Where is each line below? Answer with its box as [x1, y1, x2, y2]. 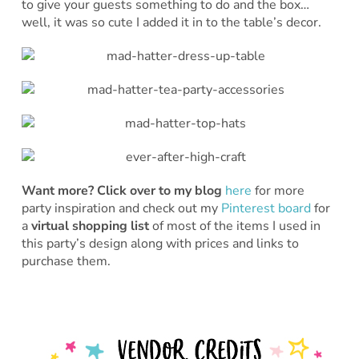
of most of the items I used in [148, 217, 321, 236]
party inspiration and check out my [21, 200, 221, 218]
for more [251, 182, 305, 200]
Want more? [21, 182, 94, 200]
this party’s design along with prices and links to [21, 235, 299, 253]
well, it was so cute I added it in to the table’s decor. [21, 14, 321, 32]
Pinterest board [220, 200, 311, 218]
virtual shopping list [30, 217, 149, 236]
